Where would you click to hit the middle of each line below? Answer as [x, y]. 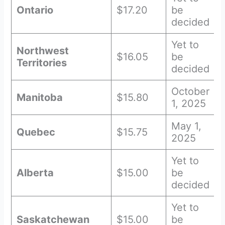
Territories [42, 63]
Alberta [35, 173]
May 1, [187, 126]
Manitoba [40, 97]
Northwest [43, 50]
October [191, 91]
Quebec [36, 132]
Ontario [35, 10]
